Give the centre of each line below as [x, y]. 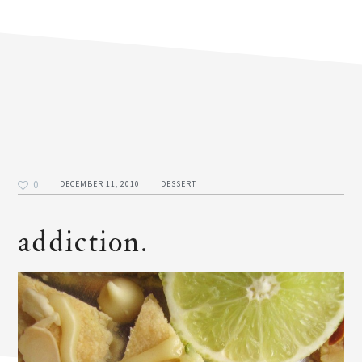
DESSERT [179, 183]
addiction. [83, 242]
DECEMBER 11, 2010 [100, 183]
